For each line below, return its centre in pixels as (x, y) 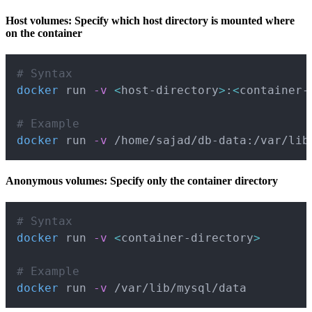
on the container (44, 33)
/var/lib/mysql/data (177, 288)
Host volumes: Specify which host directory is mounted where (150, 20)
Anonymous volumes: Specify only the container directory (142, 181)
